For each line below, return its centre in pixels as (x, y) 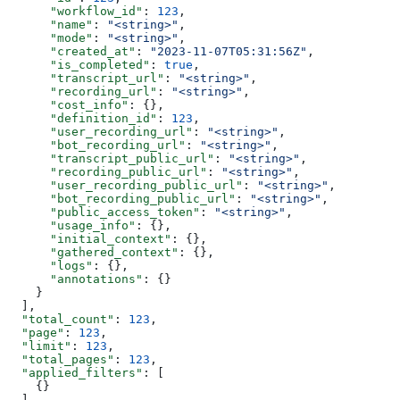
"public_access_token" (104, 212)
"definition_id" (82, 118)
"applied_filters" (75, 372)
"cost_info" (68, 104)
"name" (50, 24)
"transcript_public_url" (111, 158)
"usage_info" (71, 225)
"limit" (39, 346)
